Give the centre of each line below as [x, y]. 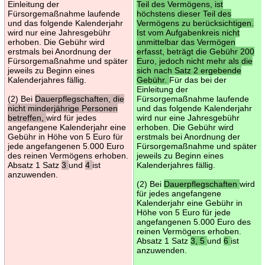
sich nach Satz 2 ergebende [189, 70]
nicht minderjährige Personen [62, 108]
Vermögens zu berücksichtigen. [195, 23]
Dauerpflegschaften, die [79, 98]
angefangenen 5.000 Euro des [193, 222]
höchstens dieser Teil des [184, 13]
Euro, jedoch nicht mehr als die [194, 61]
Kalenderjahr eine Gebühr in [189, 203]
